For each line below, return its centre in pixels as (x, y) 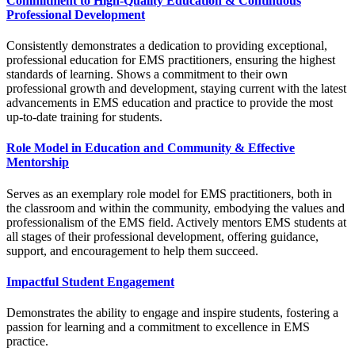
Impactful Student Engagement (90, 281)
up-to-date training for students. (84, 117)
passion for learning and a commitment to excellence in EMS (158, 327)
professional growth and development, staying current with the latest (176, 89)
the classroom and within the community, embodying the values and (176, 208)
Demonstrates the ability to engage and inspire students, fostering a (172, 313)
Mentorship (38, 162)
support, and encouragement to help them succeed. (132, 250)
